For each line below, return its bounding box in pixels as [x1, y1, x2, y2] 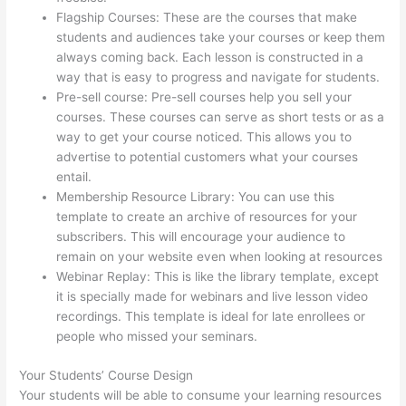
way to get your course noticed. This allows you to [56, 130, 353, 145]
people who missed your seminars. [56, 329, 258, 344]
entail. [56, 169, 96, 185]
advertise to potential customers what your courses [56, 150, 359, 165]
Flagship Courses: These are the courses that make [56, 10, 358, 25]
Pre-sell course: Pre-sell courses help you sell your [56, 90, 353, 105]
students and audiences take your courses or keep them [56, 30, 386, 45]
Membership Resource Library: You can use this [56, 189, 335, 205]
